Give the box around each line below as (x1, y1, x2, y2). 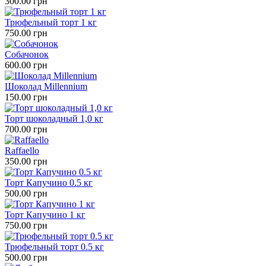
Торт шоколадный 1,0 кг (5, 113, 103, 124)
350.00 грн (5, 156, 47, 167)
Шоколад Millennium (5, 81, 87, 92)
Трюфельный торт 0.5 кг (5, 242, 104, 252)
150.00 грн (5, 92, 47, 103)
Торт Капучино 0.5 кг (5, 178, 93, 188)
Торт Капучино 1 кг (5, 210, 85, 220)
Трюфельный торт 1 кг (5, 17, 97, 28)
